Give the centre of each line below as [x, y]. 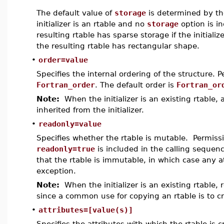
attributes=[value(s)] [86, 210]
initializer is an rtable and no [92, 24]
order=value [63, 60]
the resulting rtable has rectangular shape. [118, 46]
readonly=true [66, 149]
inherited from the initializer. [90, 110]
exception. [56, 171]
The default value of [75, 13]
